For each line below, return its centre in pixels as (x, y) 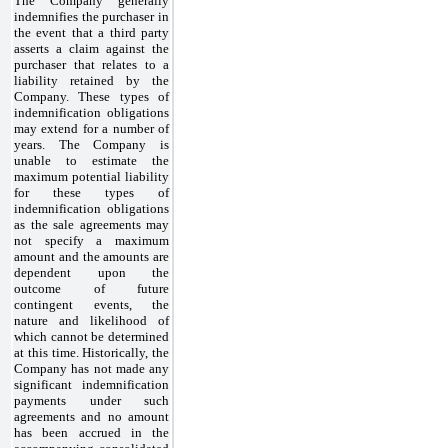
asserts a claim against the (91, 48)
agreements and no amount (91, 416)
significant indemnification (91, 384)
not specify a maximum (91, 240)
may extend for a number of (91, 128)
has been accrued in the (91, 432)
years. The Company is (91, 144)
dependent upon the (91, 272)
